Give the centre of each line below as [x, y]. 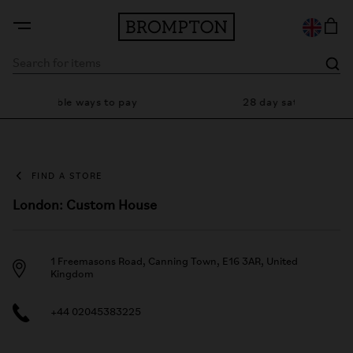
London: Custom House [85, 206]
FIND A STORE [67, 176]
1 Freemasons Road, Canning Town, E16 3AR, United [174, 262]
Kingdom [72, 275]
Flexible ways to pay [66, 103]
